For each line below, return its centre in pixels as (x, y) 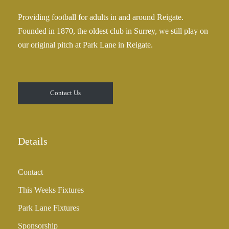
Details (33, 141)
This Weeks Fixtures (51, 190)
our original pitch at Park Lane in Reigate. (85, 44)
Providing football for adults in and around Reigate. (101, 17)
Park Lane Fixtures (49, 208)
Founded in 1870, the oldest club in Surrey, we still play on (113, 31)
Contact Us (65, 93)
